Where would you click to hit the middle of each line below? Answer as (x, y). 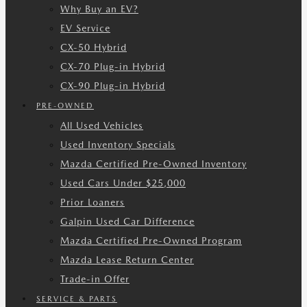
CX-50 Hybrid (94, 47)
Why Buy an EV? (99, 9)
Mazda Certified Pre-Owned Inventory (153, 164)
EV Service (85, 28)
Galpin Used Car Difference (127, 221)
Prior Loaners (93, 202)
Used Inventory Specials (118, 145)
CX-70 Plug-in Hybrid (113, 66)
